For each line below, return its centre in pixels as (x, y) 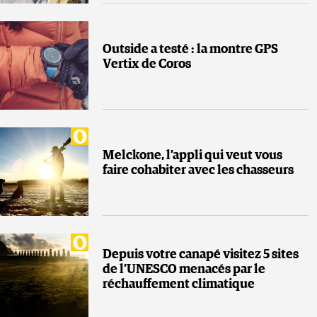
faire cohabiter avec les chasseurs (198, 171)
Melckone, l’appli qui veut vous (192, 156)
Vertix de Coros (147, 65)
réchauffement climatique (179, 284)
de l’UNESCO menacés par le (184, 269)
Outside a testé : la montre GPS (190, 50)
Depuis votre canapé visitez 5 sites (201, 254)
